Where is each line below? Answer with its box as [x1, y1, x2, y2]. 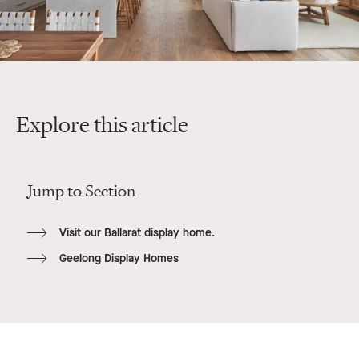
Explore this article [16, 111, 188, 139]
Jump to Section [26, 181, 135, 203]
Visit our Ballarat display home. [58, 225, 215, 241]
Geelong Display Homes [58, 251, 179, 267]
